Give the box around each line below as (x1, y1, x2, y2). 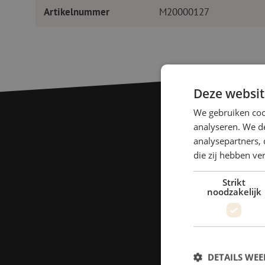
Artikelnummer (43, 5, 109, 19)
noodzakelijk (206, 185, 261, 198)
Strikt (222, 176, 246, 188)
